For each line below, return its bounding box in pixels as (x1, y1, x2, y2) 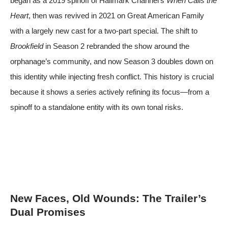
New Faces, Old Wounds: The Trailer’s (10, 192, 207, 204)
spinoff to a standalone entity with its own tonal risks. (10, 102, 183, 111)
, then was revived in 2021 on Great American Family (28, 11, 204, 20)
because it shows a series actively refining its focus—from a (10, 87, 209, 96)
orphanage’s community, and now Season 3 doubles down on (10, 56, 213, 66)
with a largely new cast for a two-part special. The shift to (10, 26, 197, 35)
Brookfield (10, 41, 43, 50)
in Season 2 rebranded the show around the (43, 41, 189, 50)
